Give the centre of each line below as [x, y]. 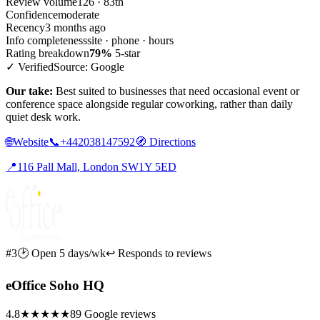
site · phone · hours [130, 41]
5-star [126, 54]
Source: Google [89, 67]
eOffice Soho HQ [55, 286]
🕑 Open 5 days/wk [61, 254]
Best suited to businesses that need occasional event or [176, 91]
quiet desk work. [43, 117]
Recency [25, 28]
